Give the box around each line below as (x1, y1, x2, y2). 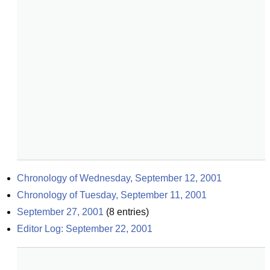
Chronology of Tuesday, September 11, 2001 (17, 190, 207, 200)
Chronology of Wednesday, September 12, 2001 (17, 173, 222, 183)
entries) (115, 207, 149, 217)
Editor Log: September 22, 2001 (17, 224, 152, 234)
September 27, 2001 (17, 207, 104, 217)
